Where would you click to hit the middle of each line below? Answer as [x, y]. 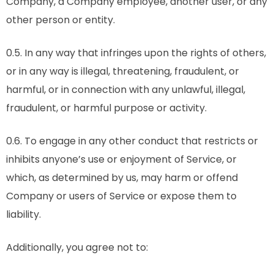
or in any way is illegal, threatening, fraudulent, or [123, 71]
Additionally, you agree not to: [77, 247]
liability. [24, 214]
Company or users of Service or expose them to [121, 196]
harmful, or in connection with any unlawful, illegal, [126, 90]
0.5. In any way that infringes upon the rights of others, [136, 53]
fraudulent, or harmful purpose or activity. [106, 108]
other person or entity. [61, 20]
